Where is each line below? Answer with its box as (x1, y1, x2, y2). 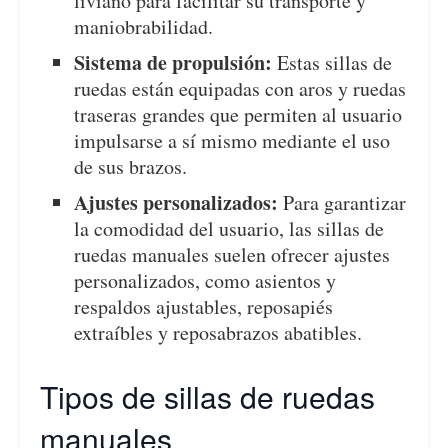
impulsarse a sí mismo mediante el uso (74, 126, 391, 154)
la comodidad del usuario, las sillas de (74, 214, 385, 242)
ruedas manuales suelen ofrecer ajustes (74, 240, 391, 268)
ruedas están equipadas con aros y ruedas (74, 74, 407, 102)
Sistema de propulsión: (74, 47, 273, 77)
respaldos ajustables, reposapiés (74, 292, 334, 320)
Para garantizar (278, 188, 407, 216)
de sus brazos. (74, 152, 188, 180)
